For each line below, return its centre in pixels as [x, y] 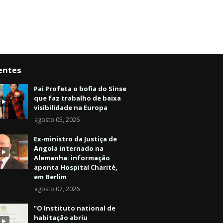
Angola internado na [69, 149]
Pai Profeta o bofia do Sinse [80, 89]
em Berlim [50, 177]
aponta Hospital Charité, [76, 167]
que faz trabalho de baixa [77, 98]
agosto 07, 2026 [57, 189]
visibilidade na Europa [71, 108]
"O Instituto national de [75, 208]
